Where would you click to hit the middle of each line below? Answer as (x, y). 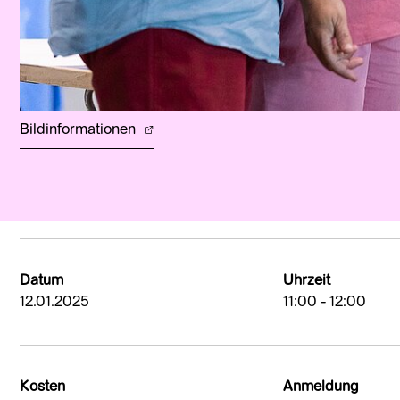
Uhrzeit (307, 282)
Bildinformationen (79, 131)
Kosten (42, 388)
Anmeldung (321, 388)
